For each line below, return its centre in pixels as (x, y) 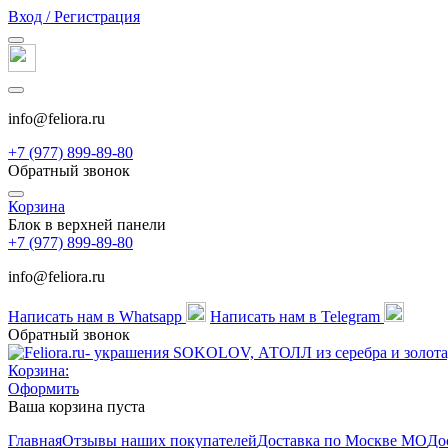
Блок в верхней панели (87, 224)
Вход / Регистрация (74, 16)
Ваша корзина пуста (76, 406)
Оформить (43, 388)
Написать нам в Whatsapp (97, 316)
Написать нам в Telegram (297, 316)
